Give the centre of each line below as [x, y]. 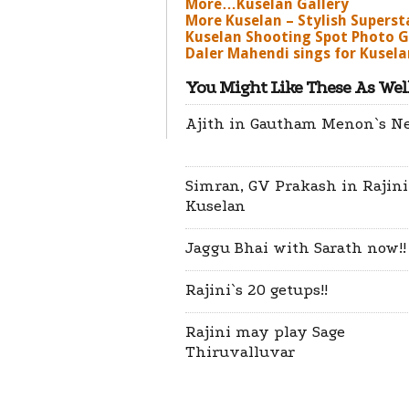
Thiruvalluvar [240, 352]
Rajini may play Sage [265, 332]
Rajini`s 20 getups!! [257, 290]
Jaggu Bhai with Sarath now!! [296, 248]
